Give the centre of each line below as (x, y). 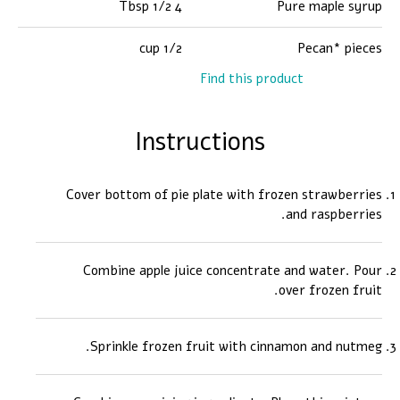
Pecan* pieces (340, 48)
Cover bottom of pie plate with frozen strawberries (224, 195)
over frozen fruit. (330, 290)
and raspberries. (334, 214)
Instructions (200, 142)
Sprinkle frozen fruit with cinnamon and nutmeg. (236, 346)
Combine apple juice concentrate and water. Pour (233, 271)
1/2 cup (173, 48)
